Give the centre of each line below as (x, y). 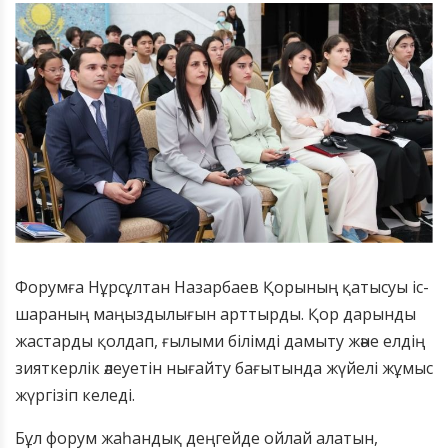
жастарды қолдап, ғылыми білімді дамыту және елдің (220, 340)
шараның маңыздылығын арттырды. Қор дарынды (215, 313)
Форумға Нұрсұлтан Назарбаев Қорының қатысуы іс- (222, 286)
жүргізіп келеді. (75, 394)
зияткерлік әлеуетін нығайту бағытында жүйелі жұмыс (224, 367)
